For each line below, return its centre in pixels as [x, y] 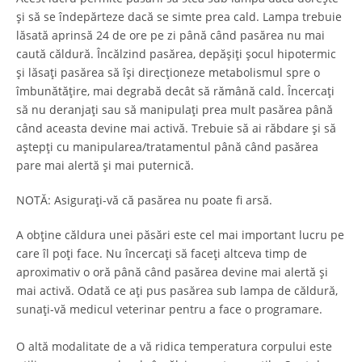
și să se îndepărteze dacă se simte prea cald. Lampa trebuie [179, 17]
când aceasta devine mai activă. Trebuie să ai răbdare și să [176, 128]
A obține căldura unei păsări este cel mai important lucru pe [180, 235]
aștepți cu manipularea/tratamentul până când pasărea [167, 147]
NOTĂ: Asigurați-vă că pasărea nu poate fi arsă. [144, 200]
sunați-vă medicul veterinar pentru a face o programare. [169, 309]
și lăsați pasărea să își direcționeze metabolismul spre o [168, 73]
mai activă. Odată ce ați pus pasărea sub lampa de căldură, [177, 291]
